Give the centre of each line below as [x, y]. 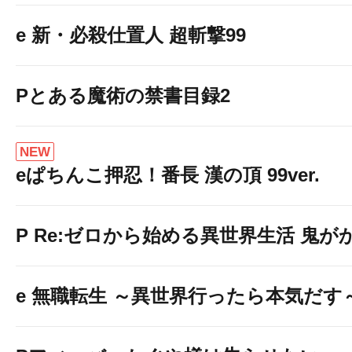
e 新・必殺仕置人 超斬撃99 [131, 35]
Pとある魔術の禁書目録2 [123, 95]
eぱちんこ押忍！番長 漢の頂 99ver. [168, 175]
